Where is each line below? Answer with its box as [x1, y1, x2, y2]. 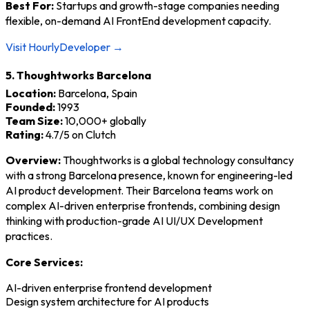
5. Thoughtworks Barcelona [6, 68, 151, 82]
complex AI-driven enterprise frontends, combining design [6, 198, 280, 212]
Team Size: [6, 113, 63, 128]
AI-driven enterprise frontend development [6, 280, 212, 295]
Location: [6, 86, 56, 100]
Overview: [6, 152, 61, 167]
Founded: [6, 99, 55, 114]
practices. [6, 228, 52, 243]
